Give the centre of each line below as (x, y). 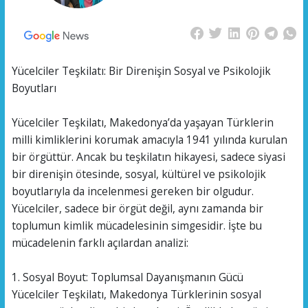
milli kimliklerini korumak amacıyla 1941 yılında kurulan (149, 140)
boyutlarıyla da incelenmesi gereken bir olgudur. (132, 191)
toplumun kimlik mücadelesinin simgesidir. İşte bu (136, 226)
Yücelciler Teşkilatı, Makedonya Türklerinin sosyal (136, 295)
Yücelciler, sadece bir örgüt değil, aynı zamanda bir (137, 209)
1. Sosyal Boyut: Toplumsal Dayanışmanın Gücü (127, 277)
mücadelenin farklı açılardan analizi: (100, 243)
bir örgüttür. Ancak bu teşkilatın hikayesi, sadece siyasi (148, 157)
